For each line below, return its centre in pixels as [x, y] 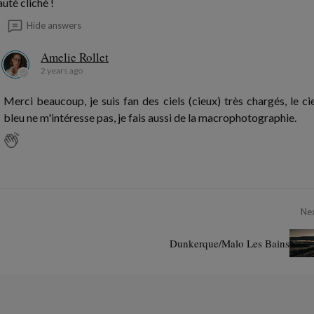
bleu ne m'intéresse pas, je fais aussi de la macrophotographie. [150, 118]
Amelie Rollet [75, 57]
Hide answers [54, 26]
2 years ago [62, 71]
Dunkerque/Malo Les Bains [230, 244]
